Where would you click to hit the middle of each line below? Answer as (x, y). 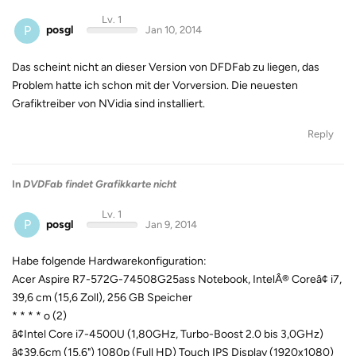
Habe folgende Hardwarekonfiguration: (109, 261)
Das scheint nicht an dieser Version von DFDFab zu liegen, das (166, 67)
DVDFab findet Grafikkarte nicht (100, 184)
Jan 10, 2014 (173, 30)
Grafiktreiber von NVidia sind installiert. (108, 103)
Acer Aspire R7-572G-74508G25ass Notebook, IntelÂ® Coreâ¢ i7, (177, 279)
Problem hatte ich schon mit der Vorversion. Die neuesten (155, 85)
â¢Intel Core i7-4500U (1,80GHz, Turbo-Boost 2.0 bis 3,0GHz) (168, 334)
